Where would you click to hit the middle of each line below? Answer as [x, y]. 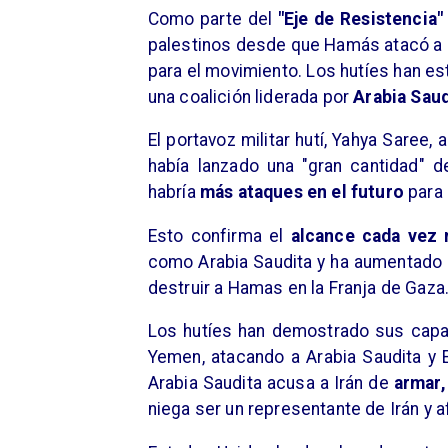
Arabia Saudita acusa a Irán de [270, 383]
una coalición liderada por [250, 96]
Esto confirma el [219, 235]
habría [173, 192]
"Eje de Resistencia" [360, 18]
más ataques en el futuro [301, 192]
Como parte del [212, 18]
